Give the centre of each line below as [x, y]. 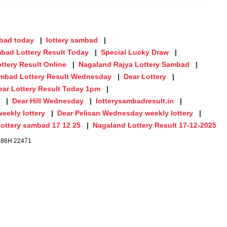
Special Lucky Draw [135, 52]
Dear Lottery [145, 76]
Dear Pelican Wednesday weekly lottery [125, 113]
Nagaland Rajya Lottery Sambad [134, 64]
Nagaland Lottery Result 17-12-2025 [155, 125]
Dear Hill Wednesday [48, 101]
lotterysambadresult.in [135, 101]
